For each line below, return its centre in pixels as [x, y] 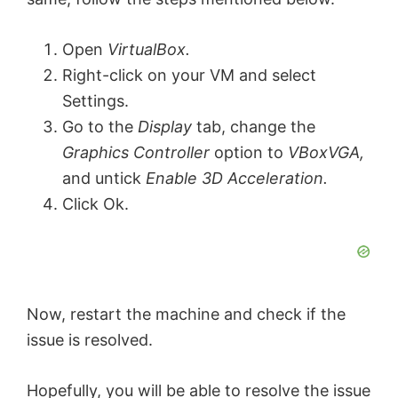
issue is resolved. [90, 340]
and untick [104, 179]
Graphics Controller [136, 153]
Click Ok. [96, 204]
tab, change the [256, 127]
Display [167, 127]
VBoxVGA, [326, 153]
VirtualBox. [149, 50]
